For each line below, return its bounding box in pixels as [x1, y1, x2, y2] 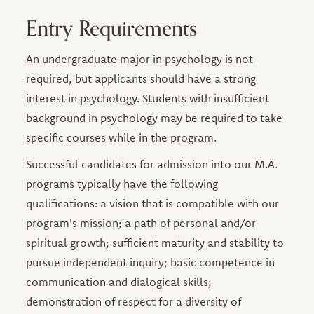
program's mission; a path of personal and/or [26, 215, 257, 230]
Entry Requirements [26, 11, 198, 46]
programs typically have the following [26, 176, 219, 191]
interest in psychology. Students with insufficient [26, 90, 270, 105]
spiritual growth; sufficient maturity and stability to [26, 235, 285, 250]
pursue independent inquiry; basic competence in [26, 254, 275, 269]
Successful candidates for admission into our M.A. [26, 156, 278, 171]
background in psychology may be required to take [26, 110, 283, 125]
